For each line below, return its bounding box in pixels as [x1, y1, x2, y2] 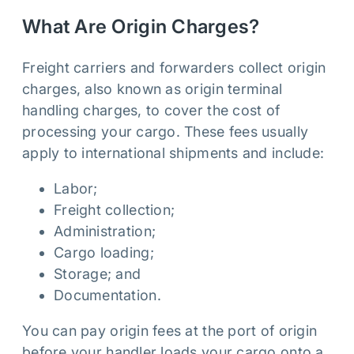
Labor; [54, 180, 98, 198]
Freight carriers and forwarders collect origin [22, 59, 326, 77]
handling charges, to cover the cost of [22, 102, 281, 119]
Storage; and [54, 265, 141, 283]
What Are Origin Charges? [22, 15, 260, 39]
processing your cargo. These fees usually [22, 123, 309, 141]
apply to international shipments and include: [22, 145, 325, 162]
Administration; [54, 223, 156, 240]
